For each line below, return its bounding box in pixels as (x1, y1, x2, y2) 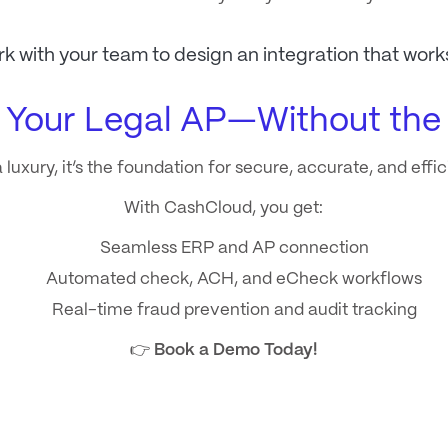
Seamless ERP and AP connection (99, 239, 369, 256)
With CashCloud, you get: (124, 199, 324, 216)
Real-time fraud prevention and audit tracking (51, 302, 417, 319)
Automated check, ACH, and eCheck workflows (46, 271, 423, 288)
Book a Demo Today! (154, 342, 318, 359)
